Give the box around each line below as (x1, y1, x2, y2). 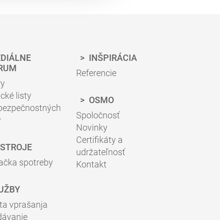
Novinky (76, 122, 108, 133)
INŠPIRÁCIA (87, 53, 137, 63)
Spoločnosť (76, 110, 120, 120)
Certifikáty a (76, 135, 123, 145)
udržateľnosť (76, 147, 125, 157)
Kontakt (76, 159, 107, 169)
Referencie (76, 68, 116, 78)
